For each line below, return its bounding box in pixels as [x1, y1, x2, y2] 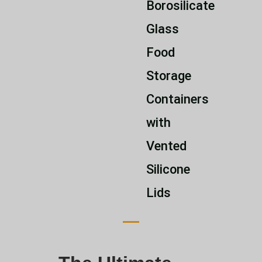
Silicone [146, 162, 190, 177]
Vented [146, 139, 187, 154]
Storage [146, 68, 191, 84]
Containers [146, 92, 209, 107]
